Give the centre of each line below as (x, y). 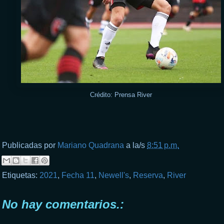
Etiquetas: (21, 175)
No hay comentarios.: (63, 204)
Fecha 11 (78, 175)
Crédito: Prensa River (121, 94)
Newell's (114, 175)
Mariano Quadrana (91, 145)
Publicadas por (30, 145)
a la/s (136, 145)
